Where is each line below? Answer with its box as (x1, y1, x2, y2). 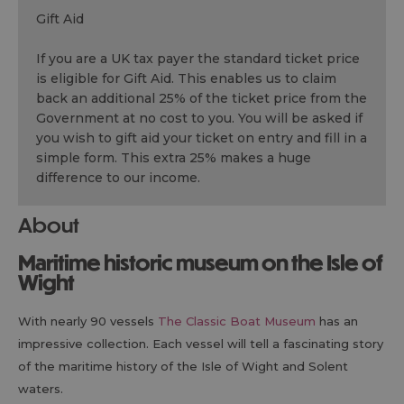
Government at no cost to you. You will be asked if (36, 110, 363, 126)
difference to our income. (36, 170, 200, 186)
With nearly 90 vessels (18, 314, 158, 328)
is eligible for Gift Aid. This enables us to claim (36, 70, 336, 87)
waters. (18, 381, 67, 396)
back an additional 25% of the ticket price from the (36, 90, 367, 106)
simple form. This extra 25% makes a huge (36, 150, 311, 166)
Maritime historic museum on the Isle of (18, 249, 35, 275)
